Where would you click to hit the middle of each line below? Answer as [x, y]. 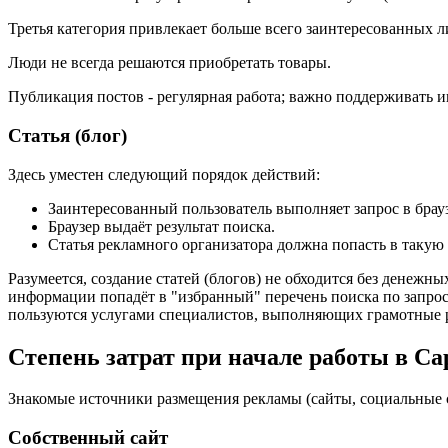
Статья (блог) [67, 135]
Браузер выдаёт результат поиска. [161, 226]
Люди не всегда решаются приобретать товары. [169, 63]
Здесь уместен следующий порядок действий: [164, 174]
